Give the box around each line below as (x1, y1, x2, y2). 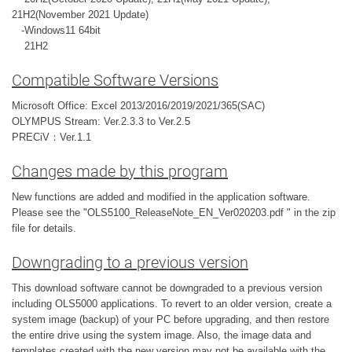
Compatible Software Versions (12, 71, 218, 90)
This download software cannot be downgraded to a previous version (12, 282, 322, 294)
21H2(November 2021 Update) (12, 9, 148, 20)
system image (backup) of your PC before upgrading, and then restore (12, 313, 329, 325)
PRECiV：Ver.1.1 (12, 131, 91, 143)
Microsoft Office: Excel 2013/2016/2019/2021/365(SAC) (12, 100, 265, 112)
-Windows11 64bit (12, 24, 101, 36)
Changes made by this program (12, 162, 228, 181)
